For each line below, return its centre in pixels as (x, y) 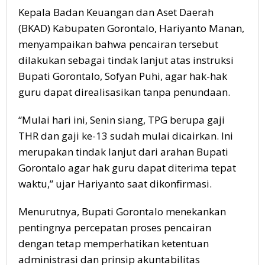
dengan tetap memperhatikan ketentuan (114, 244)
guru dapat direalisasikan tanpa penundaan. (124, 92)
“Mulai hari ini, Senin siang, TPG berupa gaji (122, 120)
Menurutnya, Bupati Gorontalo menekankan (122, 212)
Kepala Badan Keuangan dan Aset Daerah (116, 12)
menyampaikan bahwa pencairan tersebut (118, 44)
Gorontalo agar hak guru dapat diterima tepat (127, 168)
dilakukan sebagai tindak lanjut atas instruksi (126, 60)
